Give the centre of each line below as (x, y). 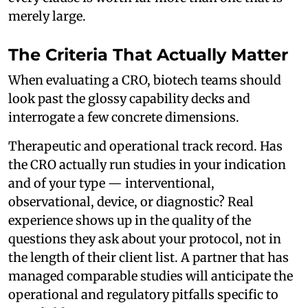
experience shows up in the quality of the (130, 220)
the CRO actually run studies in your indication (147, 164)
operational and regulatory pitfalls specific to (143, 294)
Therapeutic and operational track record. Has (145, 146)
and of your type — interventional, (111, 183)
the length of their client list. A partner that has (148, 257)
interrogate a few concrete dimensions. (124, 117)
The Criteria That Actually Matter (148, 54)
